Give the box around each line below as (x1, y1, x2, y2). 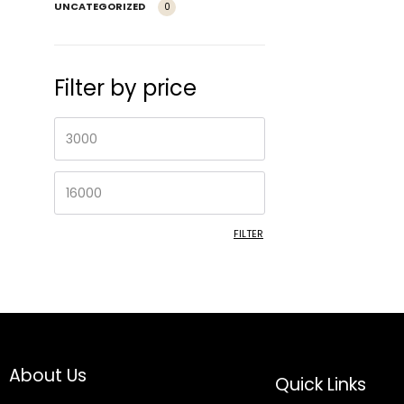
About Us (9, 363, 87, 389)
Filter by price (54, 72, 197, 103)
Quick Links (275, 372, 366, 398)
